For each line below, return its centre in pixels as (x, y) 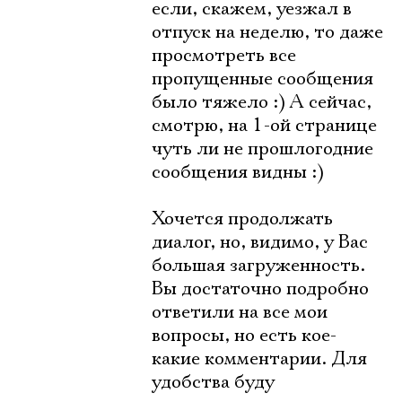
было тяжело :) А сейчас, (262, 102)
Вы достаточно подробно (260, 289)
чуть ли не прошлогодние (262, 149)
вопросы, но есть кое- (244, 336)
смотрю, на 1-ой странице (264, 126)
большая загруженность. (258, 266)
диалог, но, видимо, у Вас (260, 242)
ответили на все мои (240, 312)
